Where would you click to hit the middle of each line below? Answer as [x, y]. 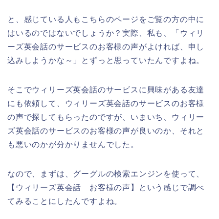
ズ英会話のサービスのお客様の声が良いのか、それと [106, 131]
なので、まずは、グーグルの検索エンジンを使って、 [106, 174]
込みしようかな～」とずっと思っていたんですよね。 [106, 60]
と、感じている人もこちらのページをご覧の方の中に [106, 19]
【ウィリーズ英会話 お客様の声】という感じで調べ [106, 187]
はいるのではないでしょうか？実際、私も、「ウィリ [106, 33]
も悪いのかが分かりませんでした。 [73, 144]
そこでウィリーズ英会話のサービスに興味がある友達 [106, 89]
